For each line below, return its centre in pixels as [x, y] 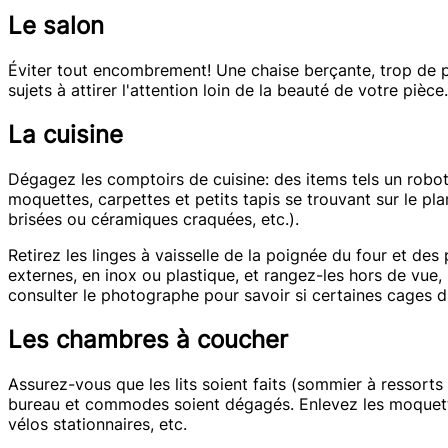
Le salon [56, 26]
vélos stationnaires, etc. [97, 423]
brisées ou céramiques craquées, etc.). [153, 219]
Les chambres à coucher [148, 339]
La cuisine [65, 135]
